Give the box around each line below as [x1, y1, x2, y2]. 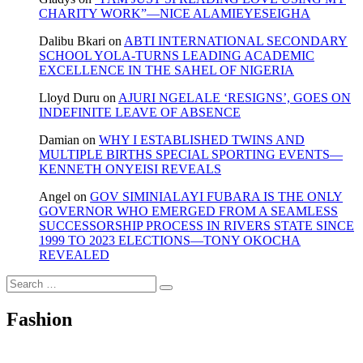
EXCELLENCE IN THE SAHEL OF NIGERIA [39, 63, 294, 78]
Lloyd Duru [39, 91, 100, 105]
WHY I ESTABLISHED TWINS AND [99, 133, 305, 147]
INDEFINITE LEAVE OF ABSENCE [39, 105, 241, 120]
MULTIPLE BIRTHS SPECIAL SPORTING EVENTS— [39, 147, 343, 162]
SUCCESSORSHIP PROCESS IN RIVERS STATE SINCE [39, 219, 354, 233]
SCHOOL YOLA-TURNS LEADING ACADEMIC [39, 49, 314, 63]
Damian [39, 133, 79, 147]
